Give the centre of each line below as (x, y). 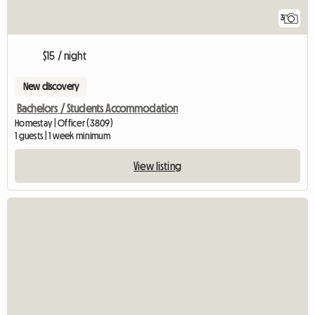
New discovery (51, 87)
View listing (157, 166)
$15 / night (65, 56)
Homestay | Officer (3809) (64, 123)
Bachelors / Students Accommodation (98, 109)
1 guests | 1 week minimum (63, 136)
